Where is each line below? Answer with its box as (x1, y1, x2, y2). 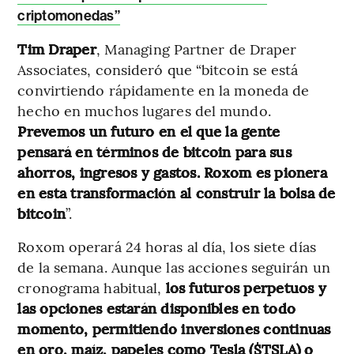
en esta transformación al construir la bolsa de (17, 182, 336, 202)
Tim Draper (17, 38, 96, 58)
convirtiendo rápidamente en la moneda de (17, 79, 310, 100)
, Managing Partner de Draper (96, 38, 297, 58)
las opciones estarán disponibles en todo (17, 297, 296, 318)
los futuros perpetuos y (165, 277, 327, 297)
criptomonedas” (17, 6, 120, 24)
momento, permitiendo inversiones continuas (17, 318, 331, 338)
